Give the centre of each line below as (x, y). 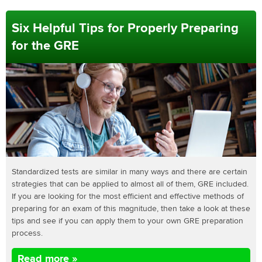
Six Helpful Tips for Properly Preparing (125, 28)
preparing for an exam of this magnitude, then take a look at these (131, 209)
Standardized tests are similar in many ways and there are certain (130, 172)
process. (27, 233)
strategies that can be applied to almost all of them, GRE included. (130, 184)
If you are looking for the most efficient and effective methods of (128, 196)
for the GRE (45, 45)
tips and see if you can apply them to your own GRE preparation (127, 221)
